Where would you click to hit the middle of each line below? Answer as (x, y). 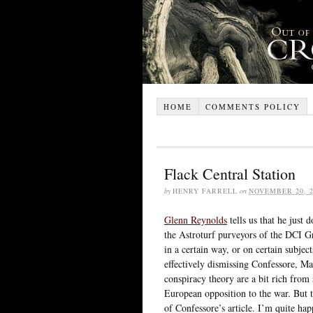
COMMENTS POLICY (253, 106)
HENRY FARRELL (205, 190)
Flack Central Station (230, 173)
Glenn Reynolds (196, 219)
